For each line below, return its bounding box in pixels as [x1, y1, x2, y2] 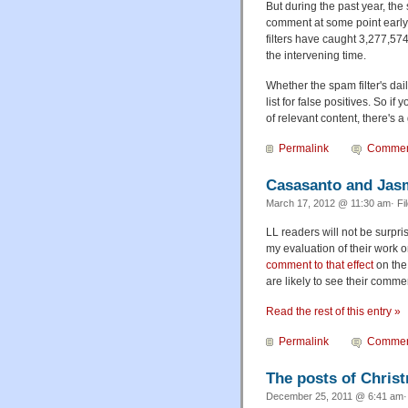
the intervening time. [266, 49, 366, 63]
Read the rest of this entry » [266, 305, 401, 319]
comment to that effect [266, 259, 373, 272]
